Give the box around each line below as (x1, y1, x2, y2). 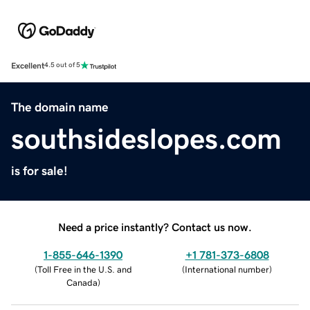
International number (185, 264, 269, 274)
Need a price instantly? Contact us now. (58, 221, 252, 232)
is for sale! (11, 164, 68, 177)
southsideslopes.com (11, 124, 282, 154)
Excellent (11, 61, 44, 70)
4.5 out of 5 (44, 62, 80, 69)
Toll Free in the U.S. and (37, 264, 132, 274)
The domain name (11, 100, 109, 113)
